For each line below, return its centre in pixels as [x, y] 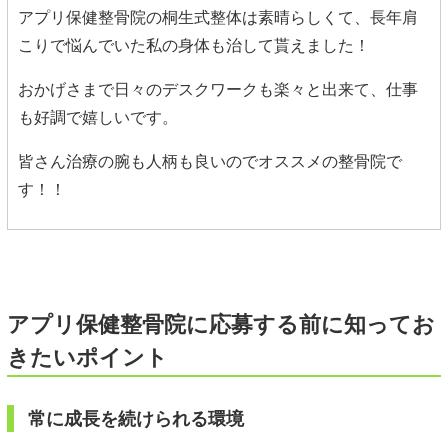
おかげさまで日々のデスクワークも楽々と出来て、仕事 [218, 88]
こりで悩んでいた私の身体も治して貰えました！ [194, 44]
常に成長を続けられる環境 [136, 417]
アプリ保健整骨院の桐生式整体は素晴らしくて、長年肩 [218, 16]
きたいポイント [87, 355]
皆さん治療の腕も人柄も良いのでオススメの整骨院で [210, 160]
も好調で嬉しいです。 [98, 116]
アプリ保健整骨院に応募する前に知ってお [221, 322]
